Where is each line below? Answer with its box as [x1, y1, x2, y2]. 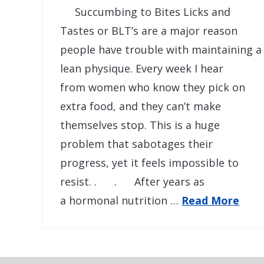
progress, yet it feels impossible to [60, 155, 239, 170]
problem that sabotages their [60, 136, 213, 151]
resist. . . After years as [60, 174, 205, 189]
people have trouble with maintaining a [60, 42, 262, 57]
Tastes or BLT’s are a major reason [60, 23, 238, 38]
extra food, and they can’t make [60, 98, 222, 113]
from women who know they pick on [60, 80, 246, 94]
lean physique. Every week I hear [60, 61, 224, 75]
